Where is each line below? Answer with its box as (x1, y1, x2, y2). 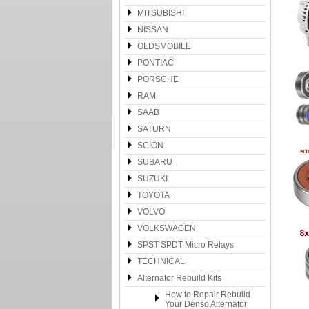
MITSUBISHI (137, 8, 184, 18)
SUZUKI (137, 174, 168, 183)
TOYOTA (137, 190, 170, 200)
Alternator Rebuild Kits (137, 273, 221, 283)
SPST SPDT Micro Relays (137, 240, 234, 250)
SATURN (137, 124, 171, 134)
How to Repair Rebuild (165, 290, 250, 299)
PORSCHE (137, 74, 179, 84)
